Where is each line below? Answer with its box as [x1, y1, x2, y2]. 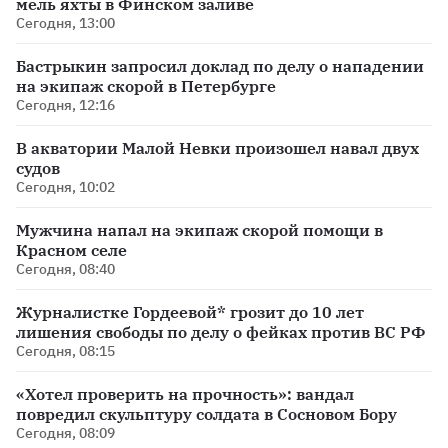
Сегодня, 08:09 [16, 424, 115, 443]
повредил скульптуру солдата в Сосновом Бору [16, 404, 397, 425]
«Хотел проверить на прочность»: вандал [16, 384, 354, 405]
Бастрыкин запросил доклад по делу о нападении [16, 56, 424, 77]
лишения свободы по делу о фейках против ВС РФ [16, 322, 426, 343]
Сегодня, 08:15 [16, 342, 115, 361]
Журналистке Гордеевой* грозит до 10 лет [16, 302, 364, 323]
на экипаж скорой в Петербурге [16, 76, 276, 97]
